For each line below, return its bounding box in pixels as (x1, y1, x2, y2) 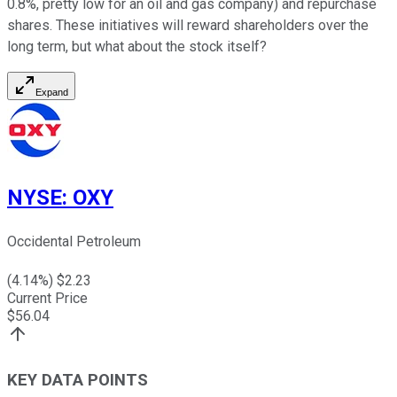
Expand (35, 86, 68, 97)
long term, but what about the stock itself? (7, 37, 267, 55)
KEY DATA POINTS (7, 370, 148, 391)
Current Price (7, 290, 88, 307)
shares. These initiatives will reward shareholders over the (7, 16, 369, 34)
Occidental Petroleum (7, 233, 141, 251)
